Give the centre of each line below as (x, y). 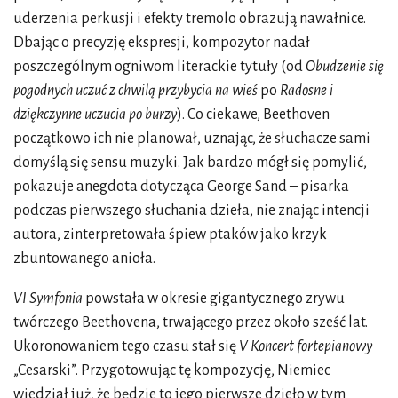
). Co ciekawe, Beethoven (253, 114)
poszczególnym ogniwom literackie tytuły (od (159, 66)
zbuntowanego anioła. (84, 258)
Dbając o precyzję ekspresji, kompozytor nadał (162, 42)
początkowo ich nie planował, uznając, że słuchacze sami (192, 138)
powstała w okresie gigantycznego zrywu (215, 298)
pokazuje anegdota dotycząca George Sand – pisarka (181, 186)
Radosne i (306, 90)
